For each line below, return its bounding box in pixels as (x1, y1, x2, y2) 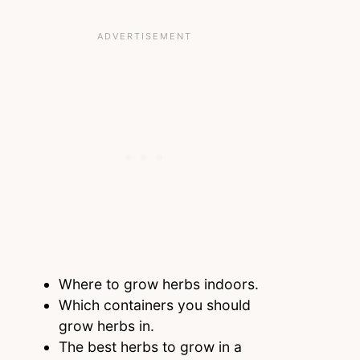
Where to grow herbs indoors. (58, 275, 263, 292)
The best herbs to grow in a (58, 337, 242, 355)
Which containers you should (58, 296, 251, 313)
